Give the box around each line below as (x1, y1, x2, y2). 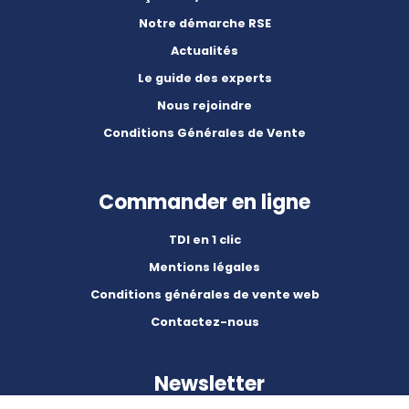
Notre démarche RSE (138, 15, 271, 31)
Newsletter (153, 370, 265, 399)
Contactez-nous (150, 313, 259, 330)
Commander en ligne (99, 188, 310, 217)
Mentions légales (149, 258, 260, 275)
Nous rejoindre (157, 97, 252, 113)
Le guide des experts (137, 69, 272, 86)
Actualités (171, 42, 238, 58)
